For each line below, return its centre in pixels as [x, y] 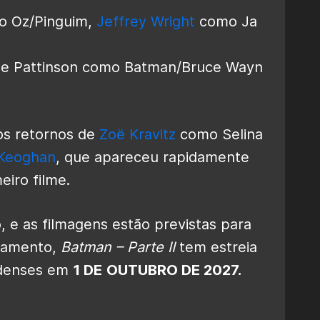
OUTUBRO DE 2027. [174, 270]
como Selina [219, 134]
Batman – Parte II [118, 247]
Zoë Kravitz [137, 134]
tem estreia [216, 247]
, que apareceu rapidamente [152, 157]
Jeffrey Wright [146, 21]
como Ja [226, 21]
